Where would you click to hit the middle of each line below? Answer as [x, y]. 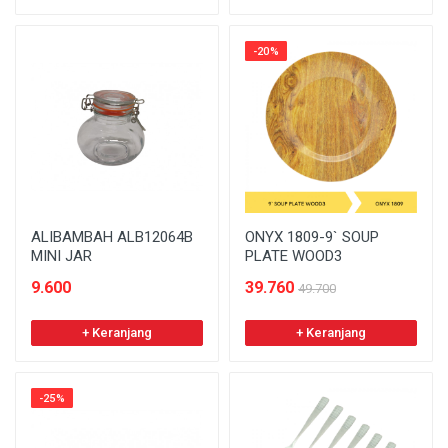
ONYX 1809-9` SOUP [312, 237]
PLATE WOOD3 [293, 256]
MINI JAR [61, 256]
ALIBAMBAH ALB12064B [112, 237]
